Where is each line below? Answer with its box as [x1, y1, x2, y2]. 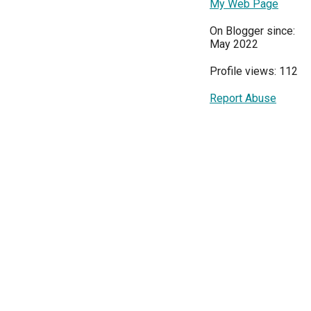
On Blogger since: [210, 24, 295, 37]
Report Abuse [210, 92, 276, 105]
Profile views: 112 [210, 65, 298, 78]
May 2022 [210, 37, 258, 51]
